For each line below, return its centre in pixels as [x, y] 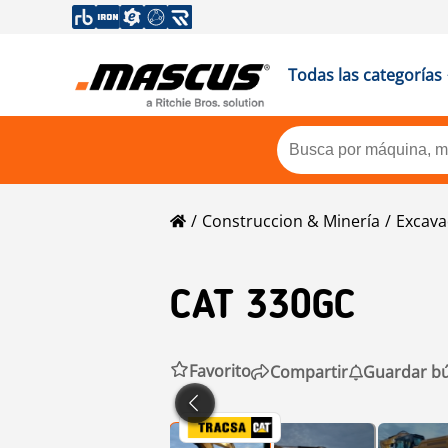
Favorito [220, 371]
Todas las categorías [364, 75]
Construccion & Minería [291, 221]
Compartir [309, 371]
